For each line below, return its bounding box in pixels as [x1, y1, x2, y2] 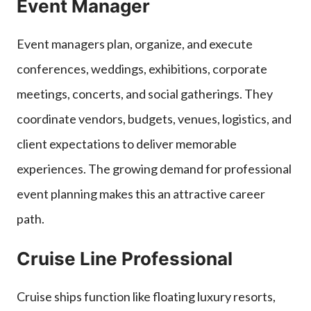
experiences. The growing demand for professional [17, 160, 292, 176]
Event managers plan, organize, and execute [17, 35, 253, 51]
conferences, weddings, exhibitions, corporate [17, 60, 267, 76]
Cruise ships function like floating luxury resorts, [17, 288, 276, 304]
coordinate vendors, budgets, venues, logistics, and [17, 110, 292, 126]
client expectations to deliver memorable [17, 135, 237, 151]
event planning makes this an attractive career [17, 185, 265, 201]
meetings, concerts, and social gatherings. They [17, 85, 273, 101]
